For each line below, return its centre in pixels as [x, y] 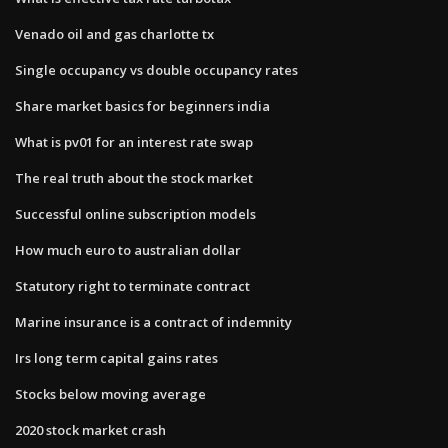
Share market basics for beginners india [142, 105]
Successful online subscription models [135, 213]
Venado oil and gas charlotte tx [114, 33]
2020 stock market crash [90, 429]
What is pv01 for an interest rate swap [134, 141]
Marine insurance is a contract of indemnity [153, 321]
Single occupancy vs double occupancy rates [156, 69]
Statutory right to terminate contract [132, 285]
